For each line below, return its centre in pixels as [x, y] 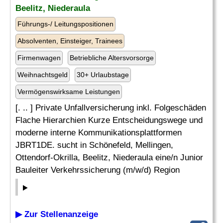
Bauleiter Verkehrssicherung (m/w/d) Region [98, 170]
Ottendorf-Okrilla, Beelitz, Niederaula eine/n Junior [109, 158]
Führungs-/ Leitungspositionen [65, 24]
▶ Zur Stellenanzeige [57, 214]
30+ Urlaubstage [103, 75]
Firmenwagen [39, 58]
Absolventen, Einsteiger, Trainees [70, 41]
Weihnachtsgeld [43, 75]
